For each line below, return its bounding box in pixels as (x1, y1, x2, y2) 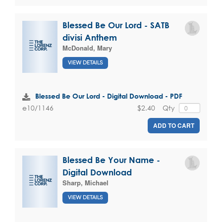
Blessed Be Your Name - (62, 155, 160, 165)
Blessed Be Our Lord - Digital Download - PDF (35, 91, 182, 100)
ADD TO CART (153, 121, 194, 130)
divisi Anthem (62, 33, 117, 43)
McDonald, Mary (62, 43, 112, 53)
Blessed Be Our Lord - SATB (62, 20, 169, 30)
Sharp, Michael (62, 178, 109, 188)
